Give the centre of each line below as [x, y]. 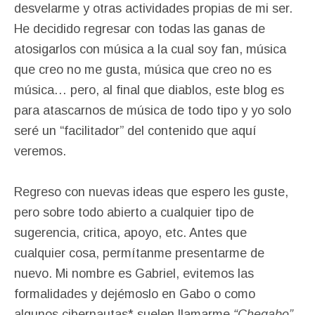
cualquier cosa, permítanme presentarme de [139, 253]
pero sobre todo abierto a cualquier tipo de [134, 212]
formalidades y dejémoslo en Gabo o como [135, 294]
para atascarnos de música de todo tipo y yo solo [153, 110]
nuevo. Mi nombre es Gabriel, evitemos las [134, 274]
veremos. [40, 151]
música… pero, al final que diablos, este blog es [149, 90]
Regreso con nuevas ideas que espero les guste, [151, 192]
